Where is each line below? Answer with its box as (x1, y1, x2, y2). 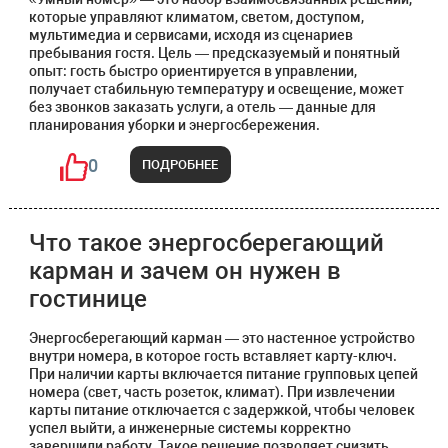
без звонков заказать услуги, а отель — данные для (28, 99, 376, 115)
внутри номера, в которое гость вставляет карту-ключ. (28, 348, 397, 364)
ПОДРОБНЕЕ (142, 156, 219, 172)
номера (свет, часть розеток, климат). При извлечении (28, 384, 395, 400)
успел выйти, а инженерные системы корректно (28, 420, 351, 436)
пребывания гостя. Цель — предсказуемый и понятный (28, 45, 400, 61)
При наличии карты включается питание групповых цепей (28, 366, 418, 382)
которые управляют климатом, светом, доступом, (28, 9, 364, 25)
